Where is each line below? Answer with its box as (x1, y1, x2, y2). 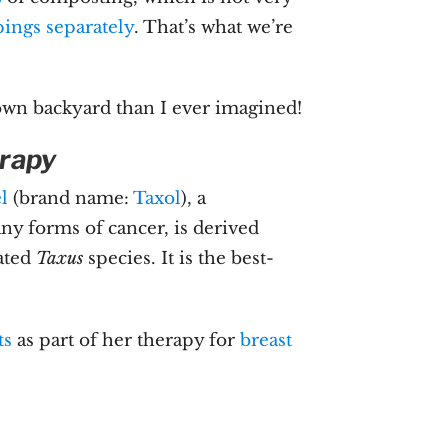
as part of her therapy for (12, 329, 241, 351)
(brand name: (8, 188, 134, 210)
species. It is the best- (83, 248, 275, 270)
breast (240, 329, 293, 351)
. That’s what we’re (134, 16, 294, 38)
